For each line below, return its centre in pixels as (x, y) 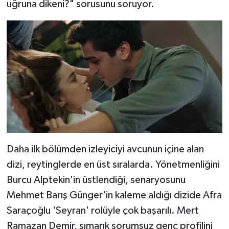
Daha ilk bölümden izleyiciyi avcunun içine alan (105, 150)
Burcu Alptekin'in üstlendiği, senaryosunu (96, 180)
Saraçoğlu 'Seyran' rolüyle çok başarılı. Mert (102, 211)
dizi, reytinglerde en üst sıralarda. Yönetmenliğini (113, 165)
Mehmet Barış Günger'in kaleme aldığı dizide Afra (114, 196)
